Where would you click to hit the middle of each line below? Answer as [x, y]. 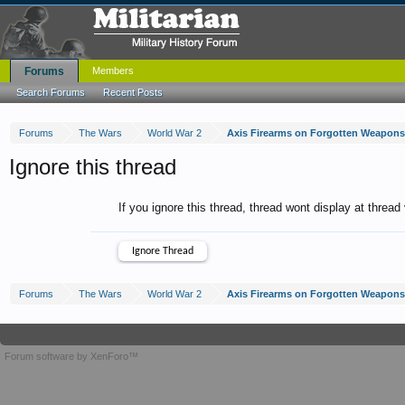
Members [113, 71]
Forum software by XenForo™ [71, 356]
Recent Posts [133, 92]
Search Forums [51, 92]
